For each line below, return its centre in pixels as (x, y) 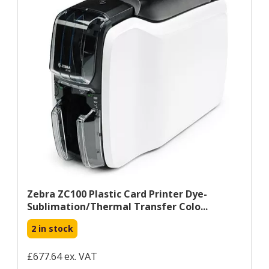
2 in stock (52, 228)
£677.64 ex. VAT (62, 256)
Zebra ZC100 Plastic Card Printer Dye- (117, 194)
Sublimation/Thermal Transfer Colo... (117, 206)
